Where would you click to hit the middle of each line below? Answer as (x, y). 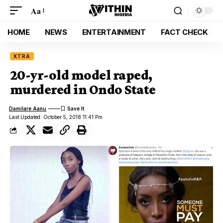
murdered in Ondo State (83, 89)
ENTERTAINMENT (114, 32)
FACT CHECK (184, 32)
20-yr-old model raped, (81, 75)
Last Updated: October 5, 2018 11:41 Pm (56, 117)
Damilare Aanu (28, 108)
